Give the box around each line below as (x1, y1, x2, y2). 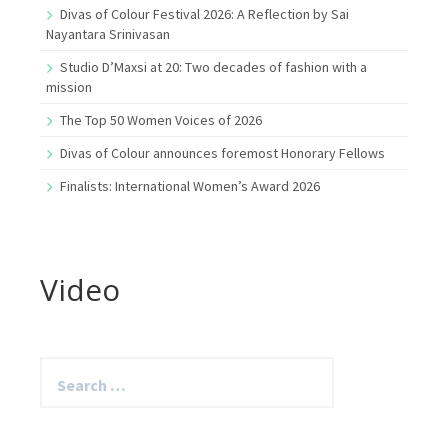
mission (46, 77, 92, 96)
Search (39, 356, 84, 375)
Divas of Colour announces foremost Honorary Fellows (60, 143, 385, 162)
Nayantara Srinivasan (46, 24, 170, 43)
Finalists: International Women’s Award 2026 (60, 176, 320, 195)
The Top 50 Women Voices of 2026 (60, 110, 262, 129)
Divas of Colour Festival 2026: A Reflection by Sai (60, 4, 349, 23)
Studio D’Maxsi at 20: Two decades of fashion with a (60, 57, 367, 76)
